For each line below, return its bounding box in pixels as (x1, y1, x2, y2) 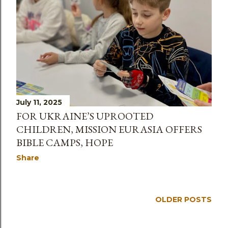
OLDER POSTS (155, 195, 212, 205)
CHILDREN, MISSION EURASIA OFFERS (16, 123, 202, 136)
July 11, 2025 (16, 98, 62, 107)
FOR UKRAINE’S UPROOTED (16, 109, 153, 123)
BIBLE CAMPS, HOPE (16, 136, 113, 150)
